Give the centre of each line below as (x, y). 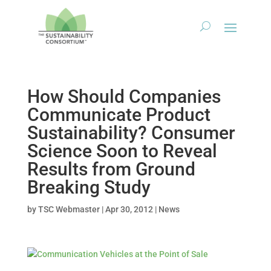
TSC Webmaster (69, 210)
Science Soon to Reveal (122, 151)
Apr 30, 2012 (129, 210)
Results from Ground (111, 169)
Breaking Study (89, 188)
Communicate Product (119, 115)
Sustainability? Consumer (131, 133)
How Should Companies (124, 97)
